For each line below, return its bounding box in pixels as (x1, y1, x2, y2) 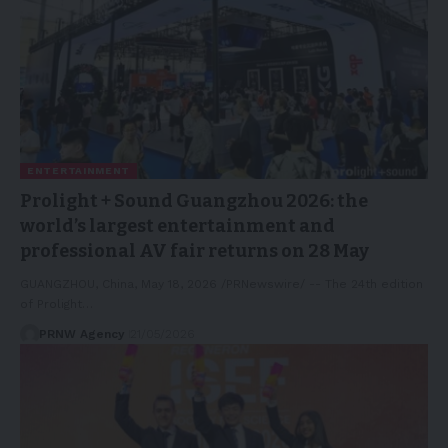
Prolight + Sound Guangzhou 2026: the (20, 190, 368, 213)
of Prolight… (20, 297, 93, 312)
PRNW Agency (38, 327, 125, 342)
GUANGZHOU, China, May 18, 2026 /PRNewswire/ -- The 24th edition (20, 277, 423, 292)
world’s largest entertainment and (20, 215, 335, 238)
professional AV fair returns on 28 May (20, 240, 369, 263)
